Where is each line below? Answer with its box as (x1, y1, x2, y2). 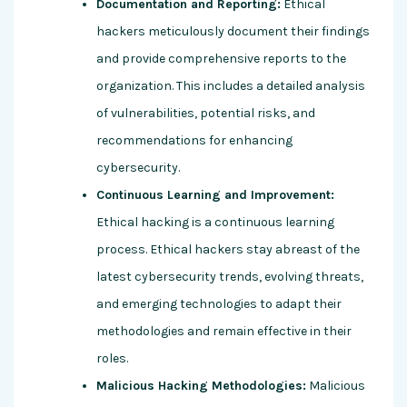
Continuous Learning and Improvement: (96, 187, 334, 203)
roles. (96, 351, 128, 367)
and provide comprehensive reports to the (96, 51, 346, 67)
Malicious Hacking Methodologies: (96, 378, 306, 394)
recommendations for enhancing (96, 133, 293, 149)
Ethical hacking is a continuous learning (96, 214, 334, 231)
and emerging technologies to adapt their (96, 296, 342, 313)
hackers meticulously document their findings (96, 24, 370, 40)
